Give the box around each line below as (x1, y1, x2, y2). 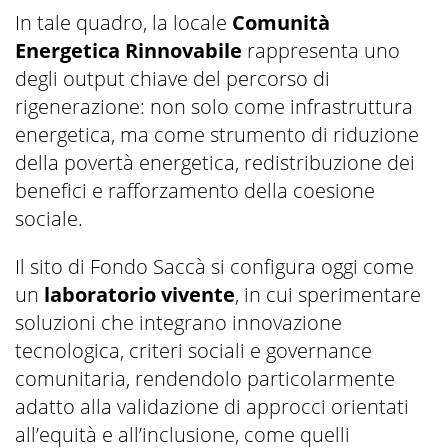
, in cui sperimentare (235, 281, 421, 309)
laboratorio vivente (44, 281, 235, 309)
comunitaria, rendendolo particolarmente (15, 365, 395, 393)
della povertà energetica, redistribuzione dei (15, 149, 415, 177)
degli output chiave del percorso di (15, 65, 330, 93)
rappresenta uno (242, 37, 400, 65)
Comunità (232, 9, 330, 37)
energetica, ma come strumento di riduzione (15, 121, 419, 149)
